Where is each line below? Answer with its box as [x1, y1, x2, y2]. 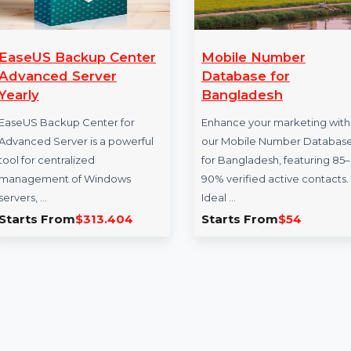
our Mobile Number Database [141, 250, 306, 264]
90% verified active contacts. [141, 291, 301, 305]
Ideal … [141, 310, 179, 325]
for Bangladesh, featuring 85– [141, 270, 302, 284]
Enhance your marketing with [141, 230, 302, 244]
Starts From [141, 334, 225, 349]
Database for [141, 178, 237, 196]
